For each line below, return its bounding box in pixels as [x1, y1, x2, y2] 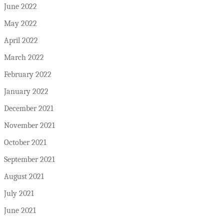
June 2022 [4, 2, 37, 11]
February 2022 [4, 70, 51, 79]
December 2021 [4, 104, 53, 113]
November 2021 [4, 121, 55, 130]
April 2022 [4, 36, 38, 45]
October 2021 [4, 138, 46, 147]
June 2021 [4, 206, 36, 215]
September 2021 [4, 155, 55, 164]
